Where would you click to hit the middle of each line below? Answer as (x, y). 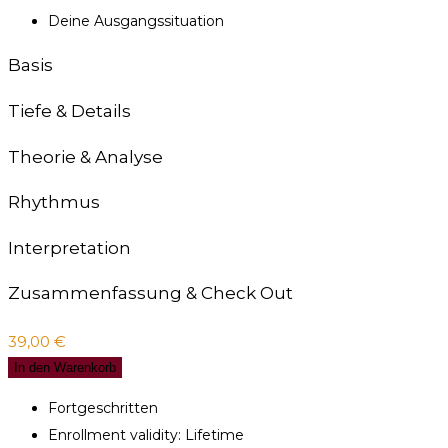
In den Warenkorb (65, 368)
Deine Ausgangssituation (136, 21)
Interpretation (69, 247)
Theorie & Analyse (85, 156)
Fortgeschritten (103, 408)
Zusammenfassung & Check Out (150, 293)
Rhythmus (54, 202)
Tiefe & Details (69, 111)
